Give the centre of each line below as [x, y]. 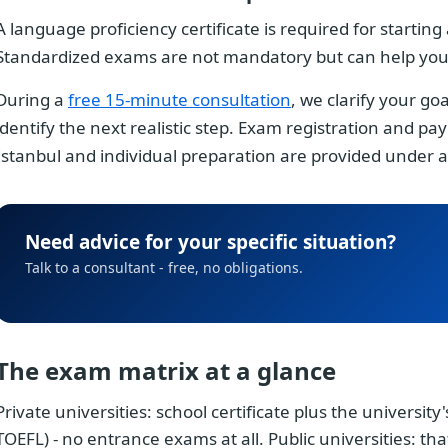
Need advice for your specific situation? [210, 241]
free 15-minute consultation [179, 99]
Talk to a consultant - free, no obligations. [164, 267]
